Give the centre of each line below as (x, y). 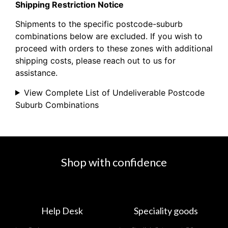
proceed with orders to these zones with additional (114, 49)
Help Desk (62, 210)
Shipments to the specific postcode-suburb (99, 24)
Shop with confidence (114, 162)
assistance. (36, 73)
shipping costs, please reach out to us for (95, 61)
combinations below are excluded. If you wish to (109, 36)
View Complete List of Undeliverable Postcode (114, 92)
